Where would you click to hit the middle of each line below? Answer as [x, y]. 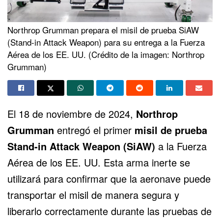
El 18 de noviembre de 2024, [72, 113]
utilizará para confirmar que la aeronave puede [109, 178]
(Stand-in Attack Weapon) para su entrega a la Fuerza [106, 42]
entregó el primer [94, 130]
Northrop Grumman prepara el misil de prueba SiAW [103, 29]
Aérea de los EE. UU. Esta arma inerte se [99, 162]
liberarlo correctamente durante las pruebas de [110, 211]
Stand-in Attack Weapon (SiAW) [81, 146]
